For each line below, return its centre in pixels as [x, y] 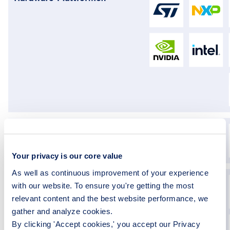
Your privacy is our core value [67, 156]
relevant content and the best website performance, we [110, 198]
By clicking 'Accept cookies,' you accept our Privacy [106, 224]
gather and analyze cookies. [62, 211]
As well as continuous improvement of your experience [110, 172]
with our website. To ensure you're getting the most [103, 185]
